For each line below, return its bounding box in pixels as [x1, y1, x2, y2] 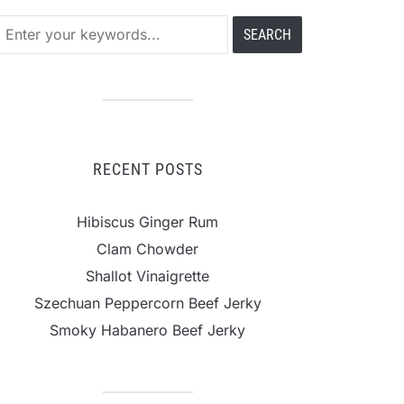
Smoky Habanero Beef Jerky [50, 321, 245, 340]
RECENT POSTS [92, 160, 203, 179]
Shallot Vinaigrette [86, 267, 209, 286]
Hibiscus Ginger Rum [77, 213, 218, 232]
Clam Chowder [96, 240, 198, 259]
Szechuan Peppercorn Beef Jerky [33, 294, 262, 313]
